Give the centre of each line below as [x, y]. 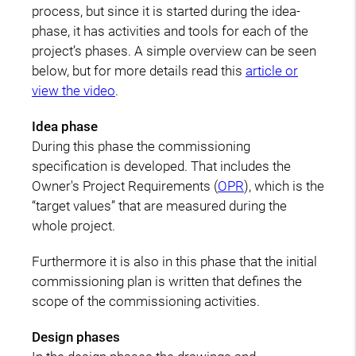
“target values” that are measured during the [159, 205]
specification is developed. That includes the [161, 166]
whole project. [74, 225]
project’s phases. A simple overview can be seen [174, 50]
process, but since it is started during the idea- [166, 11]
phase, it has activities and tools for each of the [170, 31]
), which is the [284, 186]
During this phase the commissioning [141, 146]
